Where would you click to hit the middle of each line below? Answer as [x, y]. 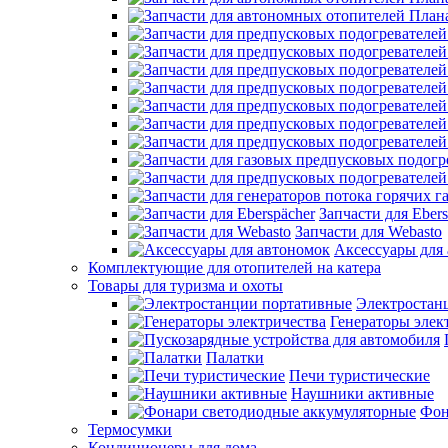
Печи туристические [359, 376]
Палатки [235, 358]
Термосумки [130, 430]
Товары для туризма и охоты [185, 286]
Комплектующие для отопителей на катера [234, 268]
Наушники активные [362, 394]
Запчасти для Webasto [368, 232]
